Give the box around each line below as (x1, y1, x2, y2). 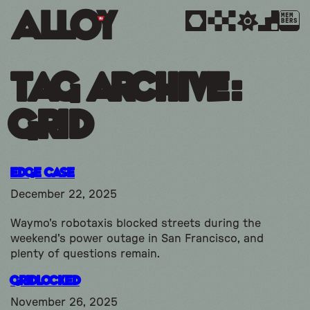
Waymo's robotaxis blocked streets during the (10, 217, 261, 229)
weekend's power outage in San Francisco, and (10, 232, 264, 244)
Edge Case (10, 166, 75, 181)
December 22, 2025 (10, 188, 117, 200)
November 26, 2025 (10, 296, 118, 308)
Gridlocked (10, 274, 80, 289)
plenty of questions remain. (10, 248, 160, 259)
